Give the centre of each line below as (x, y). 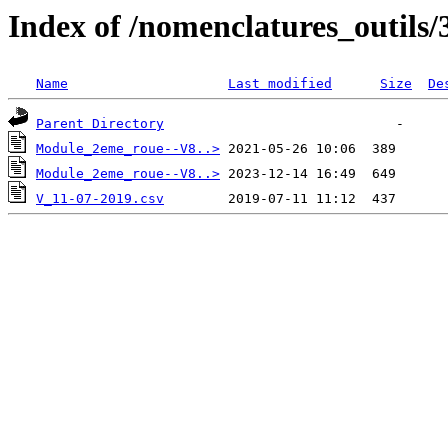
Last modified (280, 84)
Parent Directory (100, 124)
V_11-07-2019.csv (100, 199)
